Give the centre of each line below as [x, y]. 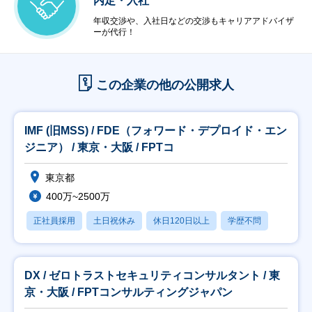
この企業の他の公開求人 [165, 85]
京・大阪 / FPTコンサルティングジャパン [128, 292]
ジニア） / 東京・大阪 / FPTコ [99, 147]
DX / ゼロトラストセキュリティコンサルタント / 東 [152, 275]
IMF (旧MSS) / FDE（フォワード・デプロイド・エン [156, 131]
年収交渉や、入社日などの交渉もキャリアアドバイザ [194, 21]
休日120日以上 [181, 221]
